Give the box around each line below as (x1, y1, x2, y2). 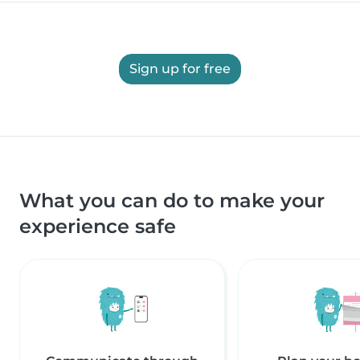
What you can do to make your (19, 189, 325, 213)
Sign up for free (129, 61, 231, 77)
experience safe (19, 215, 176, 239)
